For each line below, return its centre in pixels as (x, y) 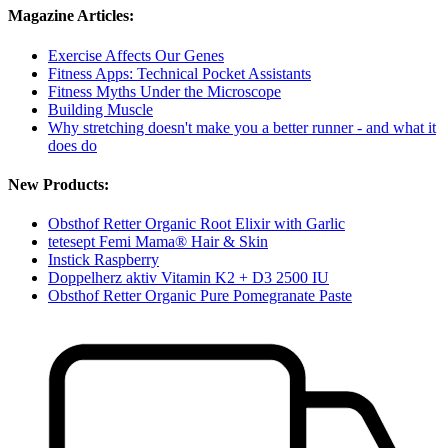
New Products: (58, 184)
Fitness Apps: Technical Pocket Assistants (179, 73)
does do (72, 145)
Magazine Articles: (71, 16)
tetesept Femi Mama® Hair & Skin (158, 242)
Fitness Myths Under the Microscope (164, 91)
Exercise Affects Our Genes (136, 55)
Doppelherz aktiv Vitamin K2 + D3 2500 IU (188, 278)
